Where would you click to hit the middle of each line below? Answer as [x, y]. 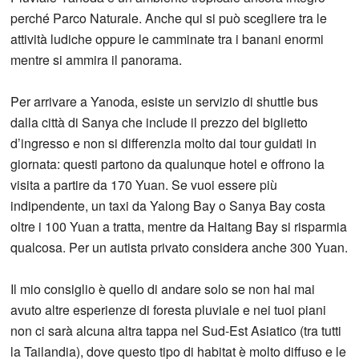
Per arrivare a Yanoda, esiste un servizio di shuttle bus [165, 102]
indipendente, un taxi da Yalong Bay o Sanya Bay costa [168, 206]
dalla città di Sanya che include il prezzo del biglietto [159, 123]
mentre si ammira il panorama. [97, 60]
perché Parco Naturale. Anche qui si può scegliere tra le [169, 18]
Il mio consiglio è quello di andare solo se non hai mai [163, 289]
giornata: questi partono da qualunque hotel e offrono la [168, 164]
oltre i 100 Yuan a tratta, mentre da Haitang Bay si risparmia [179, 227]
